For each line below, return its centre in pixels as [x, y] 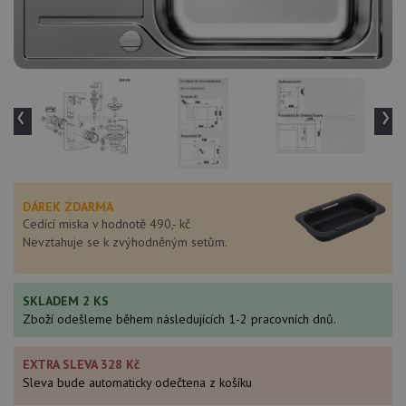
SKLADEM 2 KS [66, 300]
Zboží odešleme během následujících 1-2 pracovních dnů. [179, 319]
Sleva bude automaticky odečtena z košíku [137, 382]
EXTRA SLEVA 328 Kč [81, 364]
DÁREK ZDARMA [68, 206]
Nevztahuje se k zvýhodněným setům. [125, 242]
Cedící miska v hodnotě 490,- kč [106, 223]
